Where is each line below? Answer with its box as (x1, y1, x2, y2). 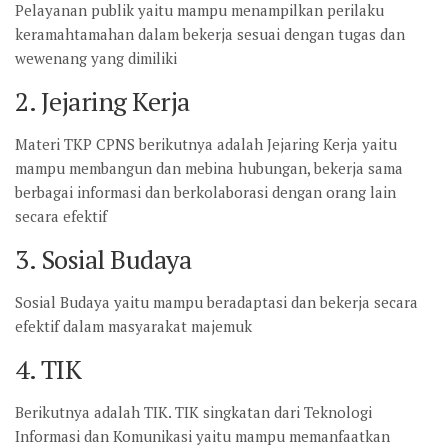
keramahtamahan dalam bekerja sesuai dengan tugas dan (15, 24, 405, 44)
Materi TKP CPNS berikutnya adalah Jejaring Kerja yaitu (15, 134, 397, 154)
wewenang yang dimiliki (15, 48, 177, 68)
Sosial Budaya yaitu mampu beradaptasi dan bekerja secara (15, 292, 418, 312)
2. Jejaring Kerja (15, 84, 190, 118)
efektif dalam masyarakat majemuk (15, 316, 252, 336)
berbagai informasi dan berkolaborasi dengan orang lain (15, 182, 396, 202)
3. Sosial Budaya (15, 242, 191, 276)
